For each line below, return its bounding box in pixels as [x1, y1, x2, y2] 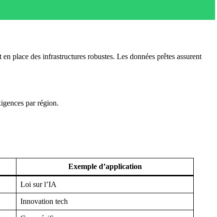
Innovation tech [20, 197, 68, 205]
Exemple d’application [68, 162, 142, 170]
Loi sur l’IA [20, 180, 57, 188]
